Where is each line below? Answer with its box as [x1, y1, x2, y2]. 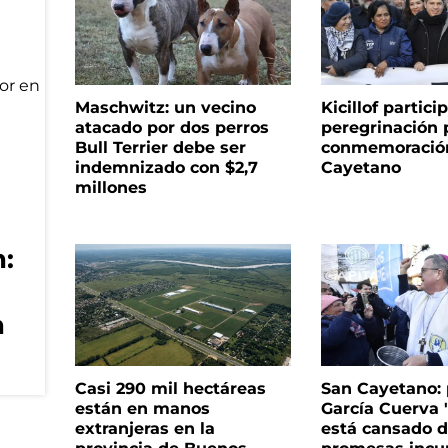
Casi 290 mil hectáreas [74, 378, 266, 398]
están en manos [74, 398, 210, 418]
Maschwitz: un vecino [74, 98, 256, 118]
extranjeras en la [74, 418, 215, 438]
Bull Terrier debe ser [74, 138, 246, 158]
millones [74, 178, 147, 198]
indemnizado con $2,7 [74, 158, 258, 178]
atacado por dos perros [74, 118, 269, 138]
